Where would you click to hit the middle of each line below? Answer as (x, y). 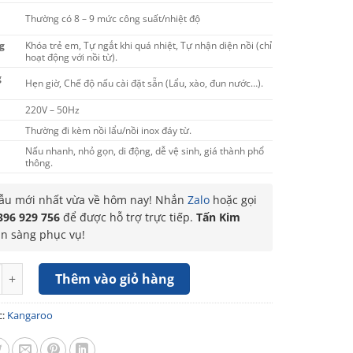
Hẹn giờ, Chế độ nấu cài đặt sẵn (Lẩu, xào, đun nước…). (145, 83)
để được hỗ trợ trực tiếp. (128, 217)
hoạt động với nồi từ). (72, 57)
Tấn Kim (218, 217)
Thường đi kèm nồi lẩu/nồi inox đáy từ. (109, 130)
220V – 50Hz (53, 110)
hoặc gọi (233, 200)
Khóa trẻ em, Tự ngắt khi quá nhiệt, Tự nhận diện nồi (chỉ (149, 45)
